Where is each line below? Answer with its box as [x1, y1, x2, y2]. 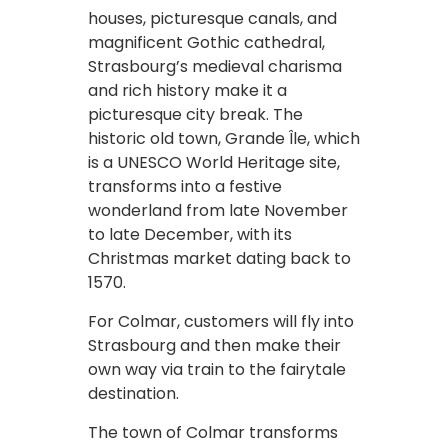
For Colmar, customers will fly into [88, 309, 354, 333]
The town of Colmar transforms [88, 420, 338, 444]
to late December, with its [88, 222, 292, 246]
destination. [88, 381, 187, 405]
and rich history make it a [88, 78, 287, 102]
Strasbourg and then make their [88, 333, 341, 357]
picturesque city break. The [88, 102, 303, 126]
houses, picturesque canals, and [88, 6, 337, 30]
